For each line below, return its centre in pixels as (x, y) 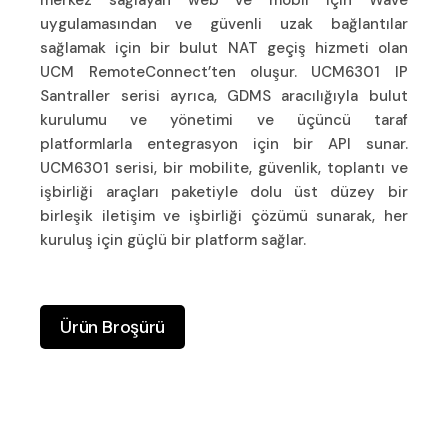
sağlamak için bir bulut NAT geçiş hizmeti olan (224, 47)
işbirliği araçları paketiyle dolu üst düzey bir (224, 191)
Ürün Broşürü (112, 326)
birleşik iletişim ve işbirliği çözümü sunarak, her (224, 215)
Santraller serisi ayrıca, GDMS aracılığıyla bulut (224, 95)
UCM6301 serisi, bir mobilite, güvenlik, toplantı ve (224, 167)
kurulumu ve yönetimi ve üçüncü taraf (224, 119)
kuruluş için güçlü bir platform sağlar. (173, 239)
